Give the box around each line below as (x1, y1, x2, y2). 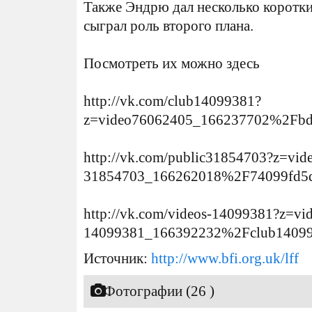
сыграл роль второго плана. (84, 18, 253, 33)
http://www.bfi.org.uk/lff (151, 251, 299, 266)
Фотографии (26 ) (104, 283, 214, 299)
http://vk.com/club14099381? (84, 93, 261, 109)
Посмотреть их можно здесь (84, 56, 260, 71)
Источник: (84, 251, 151, 266)
